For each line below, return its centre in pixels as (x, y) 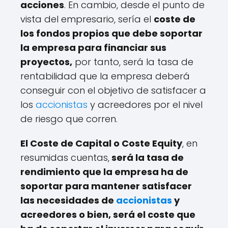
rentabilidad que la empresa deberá (105, 76)
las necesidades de (68, 200)
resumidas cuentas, (65, 158)
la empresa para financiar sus (93, 48)
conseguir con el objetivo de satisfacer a (113, 90)
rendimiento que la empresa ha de (104, 172)
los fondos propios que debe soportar (111, 33)
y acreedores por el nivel (145, 105)
